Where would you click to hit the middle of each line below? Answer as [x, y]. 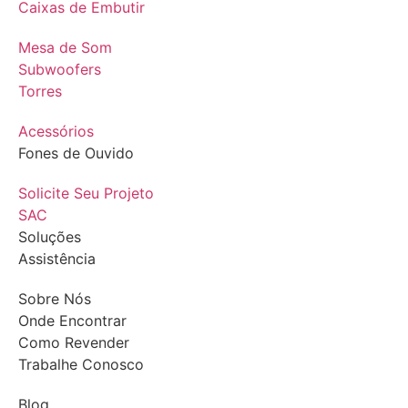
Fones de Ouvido [76, 153]
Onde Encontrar [72, 321]
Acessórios [56, 131]
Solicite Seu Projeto [86, 193]
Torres [40, 91]
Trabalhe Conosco [81, 364]
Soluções [50, 237]
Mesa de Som [65, 47]
